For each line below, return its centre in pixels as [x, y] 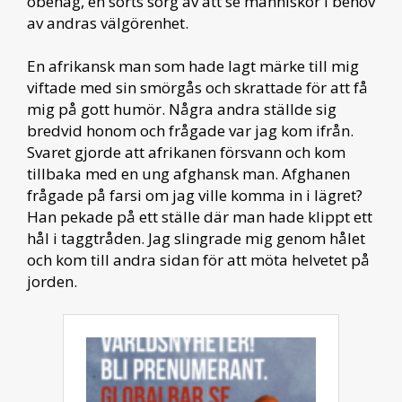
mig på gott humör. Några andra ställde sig [182, 109]
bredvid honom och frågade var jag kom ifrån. [190, 130]
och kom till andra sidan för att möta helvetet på [198, 259]
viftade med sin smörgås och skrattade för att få [197, 87]
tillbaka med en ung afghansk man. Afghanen [188, 173]
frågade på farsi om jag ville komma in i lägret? [195, 195]
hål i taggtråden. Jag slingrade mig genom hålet [196, 238]
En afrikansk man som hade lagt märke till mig [193, 66]
